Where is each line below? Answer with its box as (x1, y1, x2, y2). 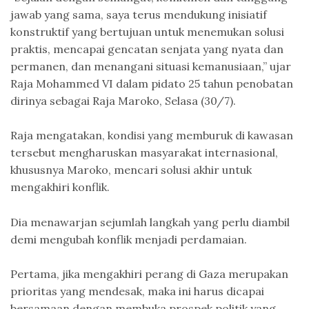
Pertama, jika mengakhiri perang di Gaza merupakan (10, 267, 288, 281)
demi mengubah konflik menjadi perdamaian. (10, 232, 247, 246)
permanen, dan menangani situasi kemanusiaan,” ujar (10, 59, 291, 73)
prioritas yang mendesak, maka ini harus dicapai (10, 284, 264, 299)
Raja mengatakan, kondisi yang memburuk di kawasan (10, 128, 293, 143)
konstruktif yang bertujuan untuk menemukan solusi (10, 24, 284, 39)
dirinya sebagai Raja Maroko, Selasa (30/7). (10, 93, 236, 108)
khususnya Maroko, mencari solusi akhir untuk (10, 163, 252, 177)
